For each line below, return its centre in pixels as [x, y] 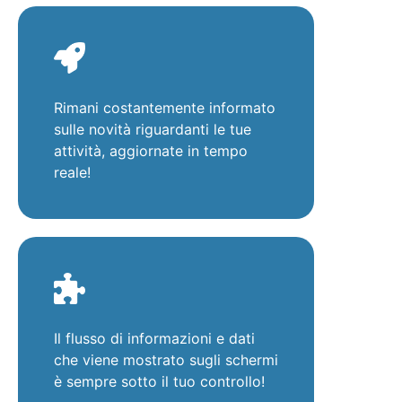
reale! [72, 172]
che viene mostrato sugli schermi [166, 359]
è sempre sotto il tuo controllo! [159, 381]
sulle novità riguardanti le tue [153, 129]
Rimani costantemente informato [165, 107]
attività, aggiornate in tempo [151, 150]
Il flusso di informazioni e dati [154, 338]
